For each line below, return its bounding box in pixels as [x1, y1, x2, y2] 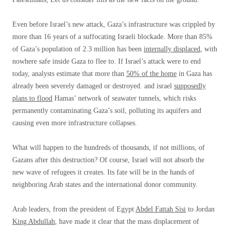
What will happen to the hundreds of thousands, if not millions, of [12, 144, 205, 151]
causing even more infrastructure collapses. [12, 119, 137, 127]
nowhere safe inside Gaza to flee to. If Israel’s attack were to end [12, 57, 201, 65]
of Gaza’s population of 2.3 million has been [12, 45, 144, 53]
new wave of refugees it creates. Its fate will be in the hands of [12, 168, 195, 176]
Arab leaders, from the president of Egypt [12, 205, 136, 213]
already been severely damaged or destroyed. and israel [12, 82, 174, 90]
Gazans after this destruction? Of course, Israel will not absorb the [12, 156, 204, 164]
